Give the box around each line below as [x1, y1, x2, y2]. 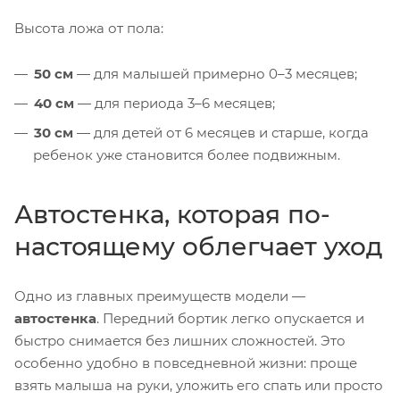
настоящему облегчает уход [14, 230, 383, 262]
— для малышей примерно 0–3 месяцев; [73, 64, 357, 82]
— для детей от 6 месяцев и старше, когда [73, 123, 369, 141]
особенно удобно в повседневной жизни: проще [14, 354, 357, 371]
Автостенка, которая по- [14, 198, 330, 229]
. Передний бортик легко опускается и [96, 309, 364, 327]
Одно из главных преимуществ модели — [14, 287, 305, 304]
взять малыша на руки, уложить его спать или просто [14, 376, 383, 394]
